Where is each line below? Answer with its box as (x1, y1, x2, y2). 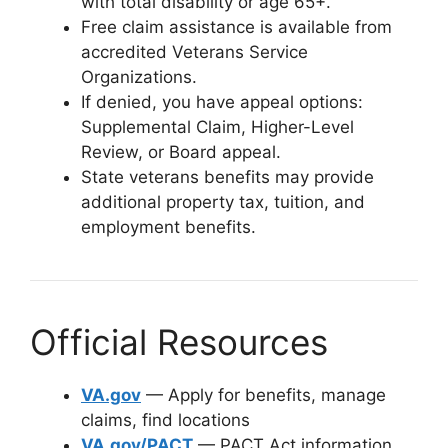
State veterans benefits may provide (81, 166, 374, 187)
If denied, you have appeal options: (81, 91, 363, 112)
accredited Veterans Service (81, 41, 308, 62)
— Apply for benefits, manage (141, 384, 386, 405)
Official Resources (30, 320, 328, 363)
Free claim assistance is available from (81, 16, 392, 37)
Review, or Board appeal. (81, 141, 281, 162)
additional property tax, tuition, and (81, 191, 365, 212)
